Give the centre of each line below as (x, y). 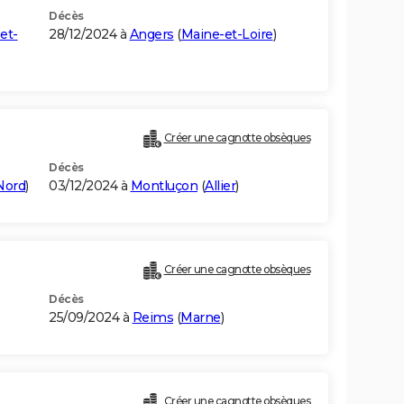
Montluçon (164, 186)
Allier (220, 186)
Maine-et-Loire (227, 35)
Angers (151, 35)
